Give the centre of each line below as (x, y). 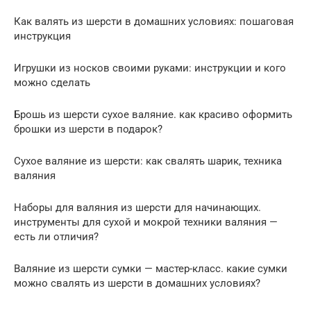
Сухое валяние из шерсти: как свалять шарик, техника (148, 161)
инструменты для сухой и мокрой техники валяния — (146, 222)
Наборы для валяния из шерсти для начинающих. (137, 207)
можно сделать (52, 82)
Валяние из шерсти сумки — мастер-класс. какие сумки (151, 268)
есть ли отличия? (56, 236)
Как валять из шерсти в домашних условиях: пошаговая (154, 21)
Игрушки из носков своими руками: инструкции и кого (150, 68)
